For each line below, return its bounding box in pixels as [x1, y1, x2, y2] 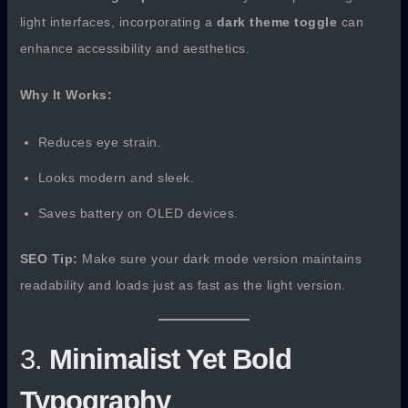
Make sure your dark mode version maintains [77, 250, 362, 266]
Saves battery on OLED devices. [37, 205, 239, 220]
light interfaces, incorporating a [19, 14, 217, 29]
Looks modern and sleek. [37, 169, 195, 185]
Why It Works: [19, 87, 113, 103]
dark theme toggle [216, 14, 338, 29]
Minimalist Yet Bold [48, 343, 291, 376]
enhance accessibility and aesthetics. [19, 40, 250, 56]
